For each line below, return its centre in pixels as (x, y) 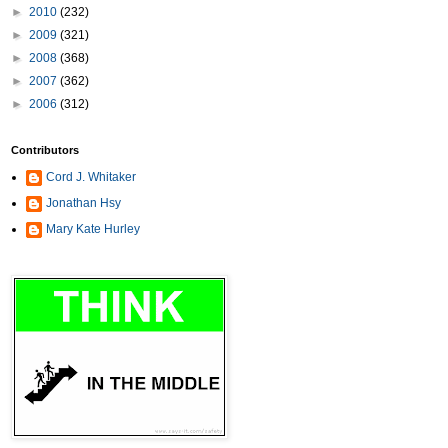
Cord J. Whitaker (91, 177)
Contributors (45, 150)
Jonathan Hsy (83, 203)
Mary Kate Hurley (93, 229)
